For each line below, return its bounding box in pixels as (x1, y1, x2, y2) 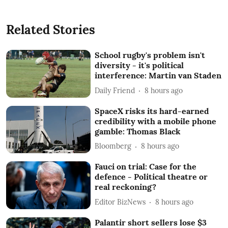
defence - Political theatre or (95, 172, 208, 182)
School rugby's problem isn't (95, 50, 206, 61)
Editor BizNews (95, 197, 146, 207)
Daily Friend (95, 85, 135, 95)
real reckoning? (95, 182, 157, 192)
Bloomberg (95, 141, 132, 151)
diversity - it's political (95, 60, 184, 71)
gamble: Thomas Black (95, 126, 181, 136)
